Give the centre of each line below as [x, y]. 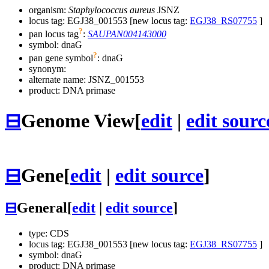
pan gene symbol [61, 58]
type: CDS [49, 234]
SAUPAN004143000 [127, 34]
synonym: [47, 69]
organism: [49, 10]
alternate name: [59, 80]
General [42, 208]
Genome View [78, 120]
